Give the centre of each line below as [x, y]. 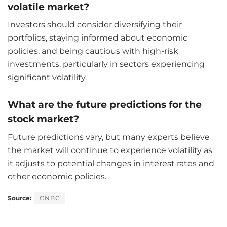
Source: [20, 198]
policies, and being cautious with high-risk [93, 51]
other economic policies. [57, 176]
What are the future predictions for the [105, 104]
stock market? [43, 118]
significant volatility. [47, 78]
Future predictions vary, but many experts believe [109, 137]
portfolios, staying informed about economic [98, 38]
